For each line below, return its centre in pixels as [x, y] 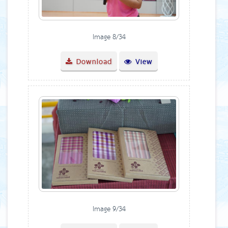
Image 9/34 [109, 209]
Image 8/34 [109, 37]
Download [92, 62]
